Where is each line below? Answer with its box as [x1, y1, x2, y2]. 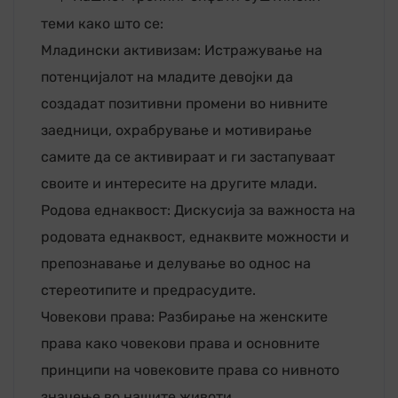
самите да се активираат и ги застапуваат [41, 147, 335, 165]
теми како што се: [41, 14, 163, 32]
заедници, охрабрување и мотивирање [41, 121, 312, 139]
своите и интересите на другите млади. [41, 174, 317, 192]
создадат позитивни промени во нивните [41, 94, 328, 112]
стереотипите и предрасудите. [41, 281, 256, 298]
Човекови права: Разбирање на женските [41, 307, 328, 325]
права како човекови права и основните [41, 334, 320, 352]
